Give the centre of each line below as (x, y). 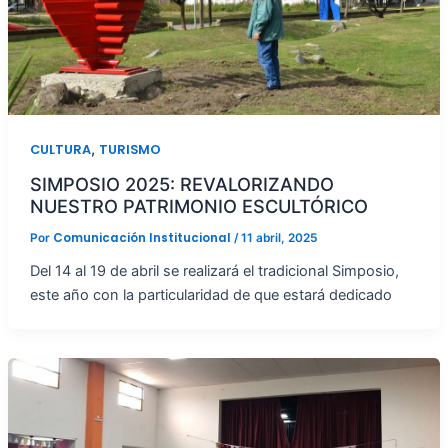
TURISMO (129, 149)
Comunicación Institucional (143, 238)
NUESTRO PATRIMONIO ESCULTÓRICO (198, 206)
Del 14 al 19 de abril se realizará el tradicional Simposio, (214, 271)
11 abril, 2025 (278, 238)
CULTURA (60, 149)
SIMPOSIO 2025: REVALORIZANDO (181, 184)
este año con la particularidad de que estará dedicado (210, 295)
